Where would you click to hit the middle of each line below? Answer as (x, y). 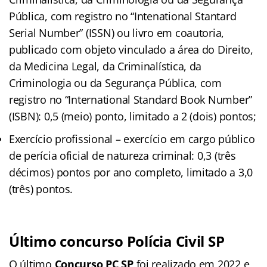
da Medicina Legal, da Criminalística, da (105, 66)
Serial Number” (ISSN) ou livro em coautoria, (117, 33)
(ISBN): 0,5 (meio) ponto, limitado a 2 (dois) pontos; (133, 117)
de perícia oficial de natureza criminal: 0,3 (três (122, 156)
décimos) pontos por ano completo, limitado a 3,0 (131, 173)
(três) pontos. (41, 189)
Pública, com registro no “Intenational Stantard (123, 16)
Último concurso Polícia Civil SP (117, 241)
